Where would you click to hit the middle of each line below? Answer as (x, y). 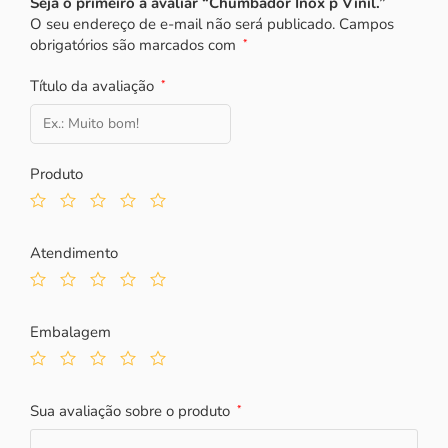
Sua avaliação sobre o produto (132, 410)
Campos (366, 23)
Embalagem (70, 331)
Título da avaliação (94, 85)
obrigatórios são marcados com (135, 44)
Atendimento (74, 252)
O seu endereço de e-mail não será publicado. (182, 23)
